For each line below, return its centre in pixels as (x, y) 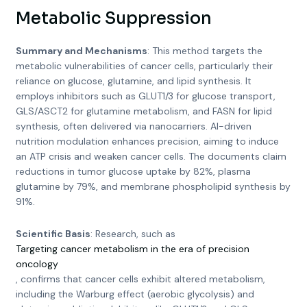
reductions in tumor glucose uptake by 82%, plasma (133, 171)
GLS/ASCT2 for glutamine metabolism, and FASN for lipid (144, 111)
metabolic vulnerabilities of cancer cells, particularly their (144, 66)
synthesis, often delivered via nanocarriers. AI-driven (133, 126)
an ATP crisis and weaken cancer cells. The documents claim (151, 156)
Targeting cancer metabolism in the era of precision (132, 249)
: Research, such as (133, 234)
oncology (37, 264)
